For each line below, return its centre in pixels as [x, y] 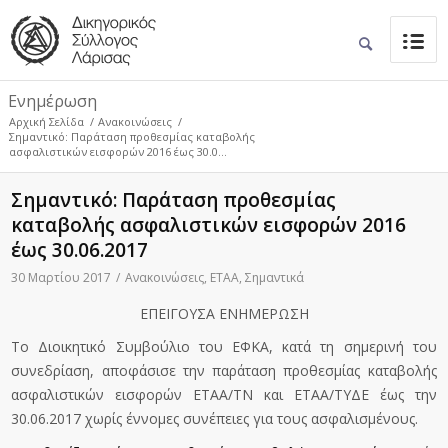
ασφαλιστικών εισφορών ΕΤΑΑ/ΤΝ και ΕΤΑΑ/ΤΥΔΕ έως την [224, 394]
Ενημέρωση [52, 101]
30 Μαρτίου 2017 [61, 277]
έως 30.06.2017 [80, 250]
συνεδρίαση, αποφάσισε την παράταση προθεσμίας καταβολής [224, 370]
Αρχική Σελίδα [46, 121]
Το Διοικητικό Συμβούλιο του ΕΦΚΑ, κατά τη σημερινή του [224, 346]
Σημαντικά [275, 277]
